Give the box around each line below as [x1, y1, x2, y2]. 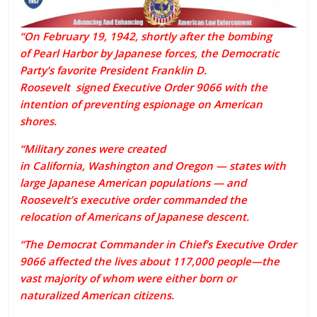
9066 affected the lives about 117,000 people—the [20, 253, 280, 268]
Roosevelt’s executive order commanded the [20, 192, 248, 207]
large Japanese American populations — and [20, 175, 247, 190]
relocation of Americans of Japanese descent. [20, 209, 250, 224]
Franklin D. [151, 62, 207, 77]
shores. [20, 113, 57, 128]
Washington [88, 158, 150, 173]
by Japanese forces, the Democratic [97, 45, 279, 60]
